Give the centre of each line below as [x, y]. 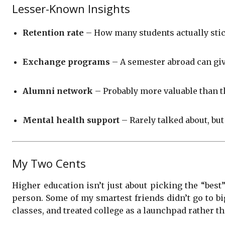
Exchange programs [66, 62]
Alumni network [58, 91]
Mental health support [71, 120]
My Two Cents [49, 163]
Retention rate [53, 32]
